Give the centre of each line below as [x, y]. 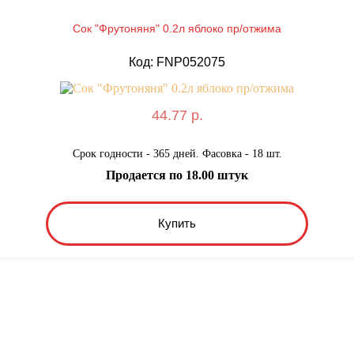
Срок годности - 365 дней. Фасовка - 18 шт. [177, 153]
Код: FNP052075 [177, 62]
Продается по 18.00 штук [177, 175]
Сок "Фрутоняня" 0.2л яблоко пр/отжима [177, 28]
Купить [177, 224]
